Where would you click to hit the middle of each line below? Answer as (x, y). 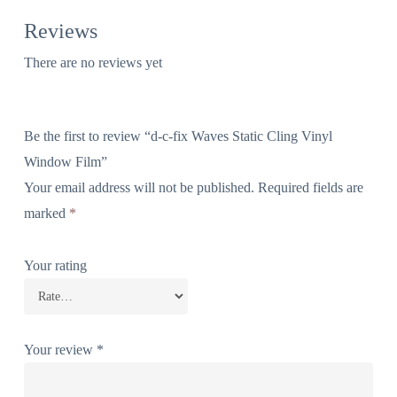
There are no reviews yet (93, 63)
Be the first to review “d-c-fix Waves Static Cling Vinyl (178, 136)
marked (46, 214)
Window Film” (65, 162)
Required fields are (310, 188)
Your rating (55, 266)
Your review (60, 350)
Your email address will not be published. (139, 188)
